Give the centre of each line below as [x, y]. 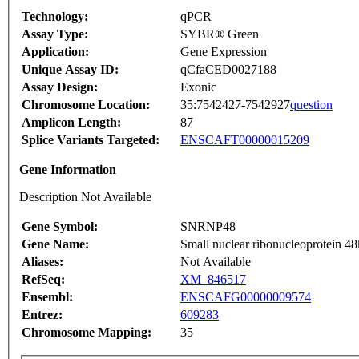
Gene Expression [224, 52]
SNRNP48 [208, 227]
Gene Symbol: [60, 227]
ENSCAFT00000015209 [245, 140]
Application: [55, 52]
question [311, 105]
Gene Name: [55, 244]
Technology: [55, 17]
